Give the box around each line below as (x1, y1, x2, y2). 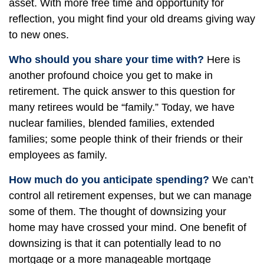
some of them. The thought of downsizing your (9, 206, 226, 217)
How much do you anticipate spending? (9, 174, 209, 186)
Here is (204, 54, 240, 65)
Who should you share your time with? (9, 54, 204, 65)
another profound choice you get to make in (9, 70, 213, 81)
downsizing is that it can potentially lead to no (9, 237, 221, 249)
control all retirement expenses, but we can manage (9, 190, 252, 202)
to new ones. (9, 29, 69, 41)
